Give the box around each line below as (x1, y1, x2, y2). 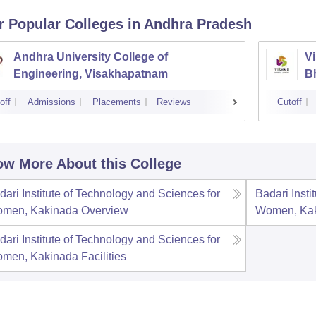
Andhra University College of (13, 51, 168, 63)
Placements (92, 97, 141, 107)
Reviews (156, 97, 191, 107)
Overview (80, 205, 128, 217)
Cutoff (276, 97, 302, 107)
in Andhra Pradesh (127, 16, 252, 32)
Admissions (27, 97, 75, 107)
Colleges (64, 16, 123, 32)
